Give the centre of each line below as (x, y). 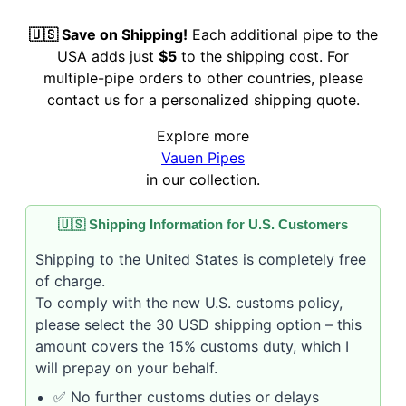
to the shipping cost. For (263, 57)
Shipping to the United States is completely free (201, 260)
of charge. (70, 281)
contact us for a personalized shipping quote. (203, 100)
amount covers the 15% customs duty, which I (192, 347)
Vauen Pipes (203, 158)
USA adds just (108, 57)
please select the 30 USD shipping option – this (198, 325)
